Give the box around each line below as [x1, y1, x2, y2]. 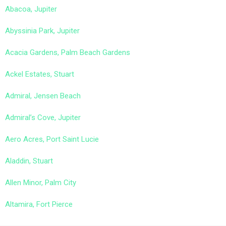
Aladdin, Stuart [5, 156, 53, 165]
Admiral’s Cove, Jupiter [5, 113, 81, 122]
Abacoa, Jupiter [5, 5, 57, 14]
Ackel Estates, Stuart [5, 70, 74, 79]
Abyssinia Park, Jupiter [5, 26, 80, 35]
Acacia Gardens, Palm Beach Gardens [5, 48, 130, 57]
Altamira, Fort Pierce [5, 200, 73, 209]
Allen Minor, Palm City [5, 178, 76, 187]
